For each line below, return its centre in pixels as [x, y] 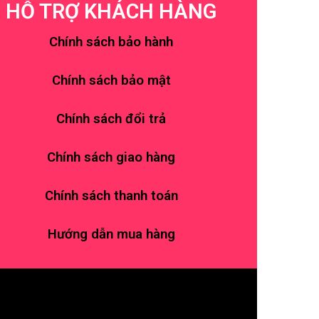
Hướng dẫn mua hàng [111, 234]
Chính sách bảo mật [111, 80]
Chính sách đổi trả [111, 119]
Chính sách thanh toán [111, 196]
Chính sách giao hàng [111, 157]
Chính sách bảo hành [111, 42]
